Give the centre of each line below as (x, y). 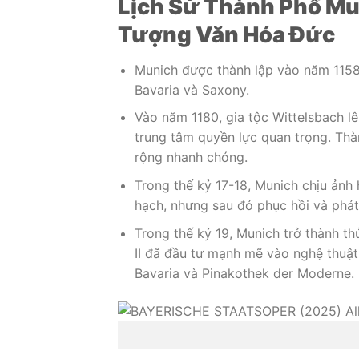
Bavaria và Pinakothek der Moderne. (244, 273)
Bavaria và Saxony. (192, 89)
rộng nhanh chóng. (191, 157)
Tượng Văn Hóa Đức (226, 35)
